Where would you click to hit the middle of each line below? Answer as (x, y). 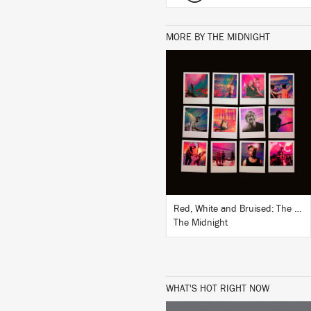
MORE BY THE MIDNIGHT (218, 37)
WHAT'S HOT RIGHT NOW (218, 289)
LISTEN (238, 86)
